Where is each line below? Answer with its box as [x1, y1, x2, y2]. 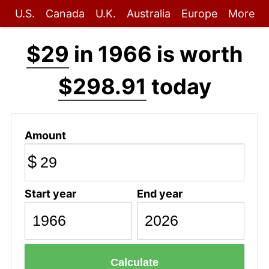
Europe [181, 7, 217, 20]
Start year [24, 187, 76, 200]
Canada [45, 7, 85, 20]
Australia [126, 7, 171, 20]
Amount [24, 128, 66, 142]
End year [136, 187, 183, 200]
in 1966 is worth [69, 41, 243, 67]
